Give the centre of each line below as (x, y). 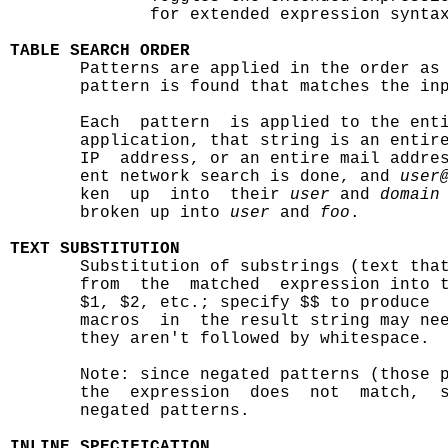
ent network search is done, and (205, 177)
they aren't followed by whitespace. (220, 339)
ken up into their (150, 195)
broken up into (120, 213)
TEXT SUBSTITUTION (95, 249)
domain (410, 195)
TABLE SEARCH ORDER (100, 51)
